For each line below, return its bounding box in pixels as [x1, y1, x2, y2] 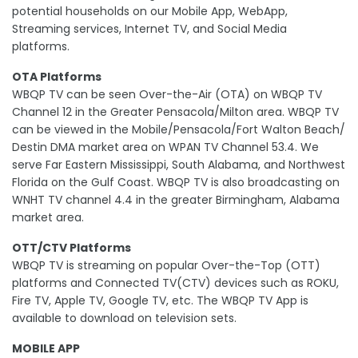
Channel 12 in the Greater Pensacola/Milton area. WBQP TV [12, 104, 339, 121]
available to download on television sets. [12, 310, 237, 327]
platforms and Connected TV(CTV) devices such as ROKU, [12, 275, 339, 292]
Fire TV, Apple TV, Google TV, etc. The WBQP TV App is [12, 292, 308, 309]
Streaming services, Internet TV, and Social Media [12, 21, 287, 38]
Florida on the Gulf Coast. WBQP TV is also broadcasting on [12, 174, 340, 191]
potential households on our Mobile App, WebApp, [12, 3, 288, 20]
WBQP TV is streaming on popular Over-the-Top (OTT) [12, 257, 320, 274]
